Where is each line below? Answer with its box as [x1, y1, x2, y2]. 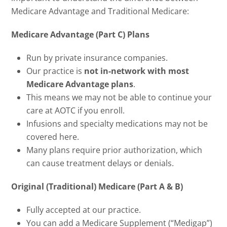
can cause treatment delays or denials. [26, 158, 174, 169]
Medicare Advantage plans [26, 79, 134, 90]
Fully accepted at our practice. [26, 204, 141, 216]
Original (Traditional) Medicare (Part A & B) [11, 181, 183, 193]
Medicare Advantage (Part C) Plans [11, 29, 150, 41]
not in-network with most [84, 65, 190, 77]
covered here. [26, 131, 80, 143]
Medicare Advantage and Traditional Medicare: [11, 6, 190, 17]
